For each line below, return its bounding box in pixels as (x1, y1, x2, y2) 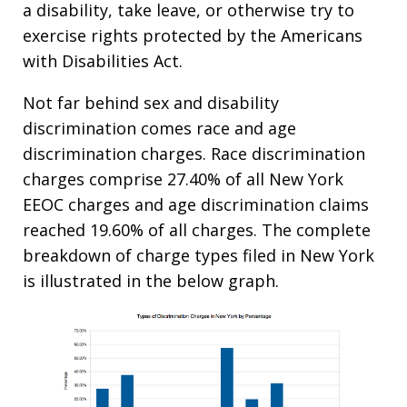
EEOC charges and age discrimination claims (23, 194, 369, 215)
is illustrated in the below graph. (23, 270, 279, 292)
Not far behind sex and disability (23, 92, 279, 114)
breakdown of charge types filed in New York (23, 244, 374, 266)
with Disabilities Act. (23, 50, 183, 72)
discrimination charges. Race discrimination (23, 143, 365, 164)
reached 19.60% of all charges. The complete (23, 219, 371, 241)
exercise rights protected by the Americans (23, 25, 362, 46)
